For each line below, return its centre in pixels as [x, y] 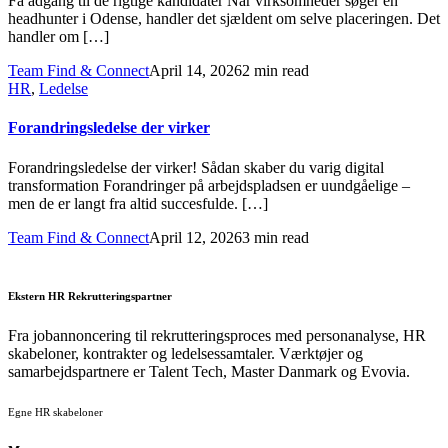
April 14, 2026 [195, 71]
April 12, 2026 [195, 237]
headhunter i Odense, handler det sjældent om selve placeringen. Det [224, 19]
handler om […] [58, 37]
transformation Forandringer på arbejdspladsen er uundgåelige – [209, 185]
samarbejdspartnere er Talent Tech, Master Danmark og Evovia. [211, 371]
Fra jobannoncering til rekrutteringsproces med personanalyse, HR [217, 335]
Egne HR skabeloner [55, 411]
